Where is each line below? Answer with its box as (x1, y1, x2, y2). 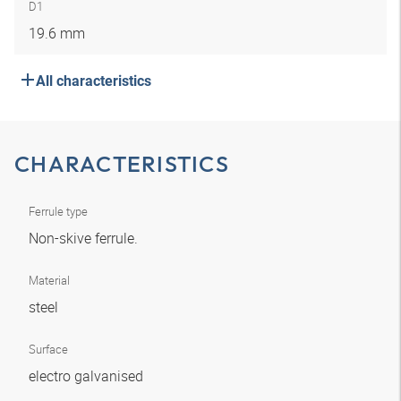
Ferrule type (29, 203, 88, 219)
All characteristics (36, 73, 151, 90)
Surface (29, 341, 68, 357)
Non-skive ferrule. (29, 228, 141, 248)
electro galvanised (29, 366, 147, 386)
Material (29, 272, 70, 288)
